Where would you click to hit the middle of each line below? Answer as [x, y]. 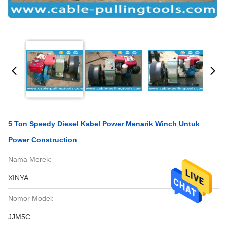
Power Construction [43, 140]
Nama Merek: [30, 159]
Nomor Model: [31, 198]
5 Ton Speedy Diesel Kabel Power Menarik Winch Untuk [104, 124]
